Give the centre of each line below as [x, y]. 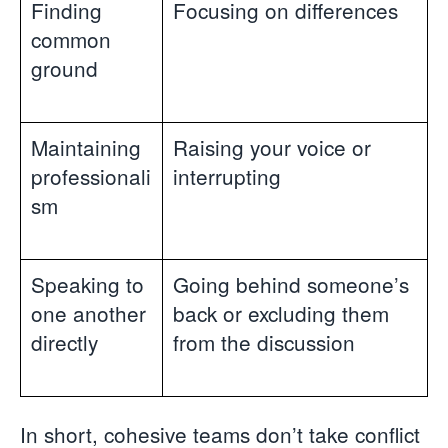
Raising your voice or [272, 147]
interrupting [227, 176]
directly [64, 342]
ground [64, 68]
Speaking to [87, 284]
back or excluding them [281, 313]
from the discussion [264, 342]
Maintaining [86, 147]
